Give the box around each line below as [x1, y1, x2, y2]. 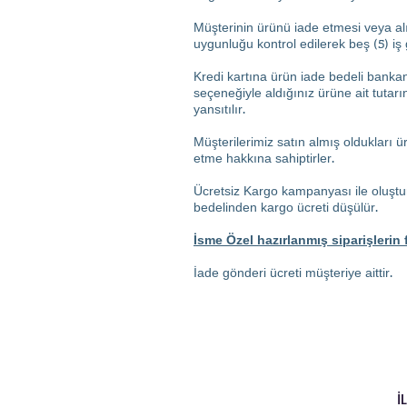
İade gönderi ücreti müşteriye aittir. [194, 266, 392, 281]
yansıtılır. [194, 103, 245, 117]
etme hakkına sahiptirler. [194, 152, 334, 166]
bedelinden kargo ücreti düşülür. [194, 201, 378, 215]
